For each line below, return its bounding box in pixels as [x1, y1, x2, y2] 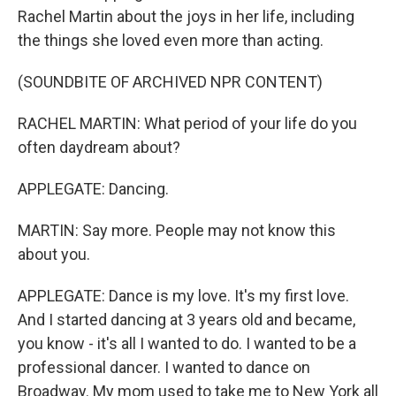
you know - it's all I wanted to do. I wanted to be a [18, 334, 356, 353]
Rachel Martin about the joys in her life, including [18, 7, 354, 26]
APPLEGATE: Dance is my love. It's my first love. [18, 286, 349, 305]
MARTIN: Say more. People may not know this [18, 221, 336, 240]
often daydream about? [18, 138, 180, 156]
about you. [18, 245, 90, 263]
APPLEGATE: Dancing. [18, 179, 169, 198]
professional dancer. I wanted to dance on [18, 358, 310, 377]
